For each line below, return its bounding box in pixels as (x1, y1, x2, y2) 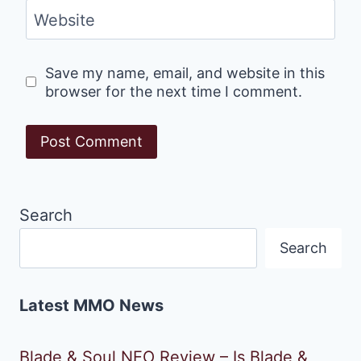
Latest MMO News (19, 296, 164, 316)
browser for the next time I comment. (44, 82, 302, 100)
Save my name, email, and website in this (44, 64, 325, 81)
